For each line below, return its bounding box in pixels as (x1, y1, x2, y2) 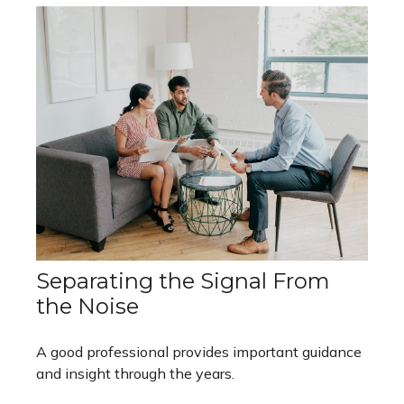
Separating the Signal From (36, 268, 330, 295)
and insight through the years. (36, 364, 234, 383)
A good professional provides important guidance (36, 343, 362, 362)
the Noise (36, 293, 139, 320)
